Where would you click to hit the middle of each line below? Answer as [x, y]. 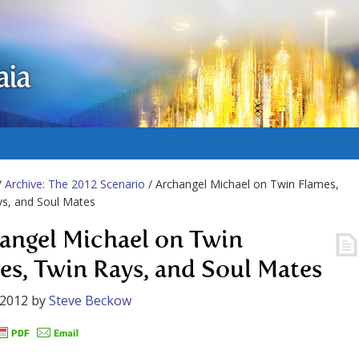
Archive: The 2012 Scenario [75, 184]
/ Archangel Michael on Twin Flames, [242, 184]
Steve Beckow [90, 301]
